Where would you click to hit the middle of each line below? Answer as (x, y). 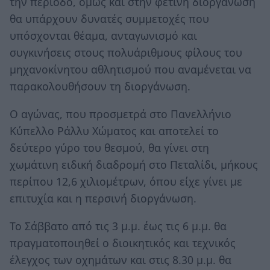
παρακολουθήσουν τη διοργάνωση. (100, 86)
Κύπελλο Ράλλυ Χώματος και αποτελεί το (114, 130)
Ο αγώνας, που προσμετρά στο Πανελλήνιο (121, 114)
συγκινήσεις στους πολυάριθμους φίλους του (126, 53)
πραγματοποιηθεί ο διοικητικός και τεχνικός (123, 243)
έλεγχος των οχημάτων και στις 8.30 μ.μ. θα (121, 259)
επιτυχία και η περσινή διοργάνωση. (103, 198)
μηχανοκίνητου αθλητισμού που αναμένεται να (130, 70)
